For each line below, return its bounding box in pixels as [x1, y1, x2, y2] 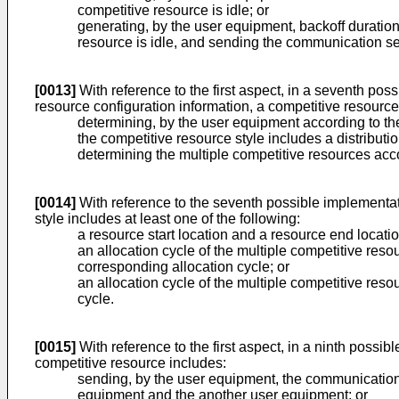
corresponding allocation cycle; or [77, 259, 289, 274]
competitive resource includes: [35, 355, 226, 370]
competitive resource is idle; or [77, 3, 269, 18]
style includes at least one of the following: [35, 211, 300, 226]
